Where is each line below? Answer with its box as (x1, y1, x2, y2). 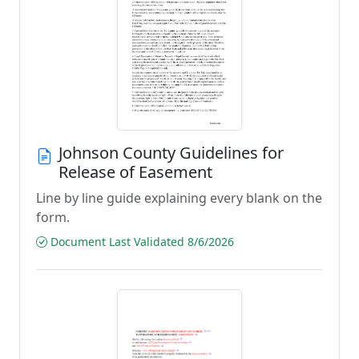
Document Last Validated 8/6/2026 (47, 234, 234, 249)
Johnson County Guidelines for (58, 142, 284, 163)
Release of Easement (58, 161, 212, 183)
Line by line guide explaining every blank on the (36, 189, 322, 207)
